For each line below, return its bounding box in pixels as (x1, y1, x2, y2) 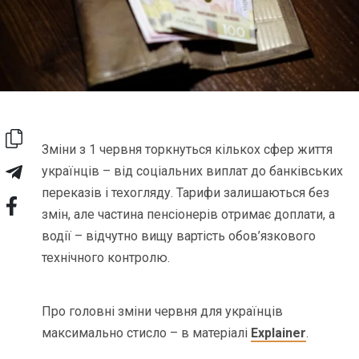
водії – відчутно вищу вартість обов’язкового (42, 228, 317, 244)
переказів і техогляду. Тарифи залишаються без (42, 184, 330, 200)
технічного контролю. (42, 249, 171, 265)
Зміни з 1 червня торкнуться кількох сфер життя (42, 141, 333, 157)
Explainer (251, 325, 307, 341)
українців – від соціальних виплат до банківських (42, 163, 344, 179)
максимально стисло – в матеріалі (42, 325, 252, 341)
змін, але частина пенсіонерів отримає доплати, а (42, 206, 336, 222)
